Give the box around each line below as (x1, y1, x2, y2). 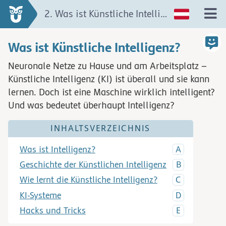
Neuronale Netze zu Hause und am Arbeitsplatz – (8, 61, 207, 72)
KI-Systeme (19, 190, 61, 200)
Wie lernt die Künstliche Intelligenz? (19, 175, 157, 185)
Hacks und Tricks (19, 206, 86, 215)
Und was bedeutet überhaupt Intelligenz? (8, 100, 175, 111)
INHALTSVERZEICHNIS (50, 123, 151, 133)
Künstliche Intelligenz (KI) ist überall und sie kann (8, 74, 209, 85)
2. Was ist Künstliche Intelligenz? (160, 9, 167, 20)
